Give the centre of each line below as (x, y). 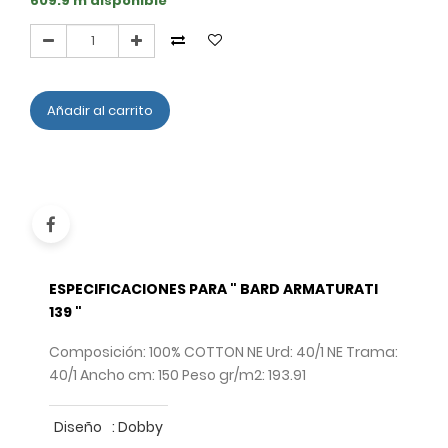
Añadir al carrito (100, 111)
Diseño (77, 426)
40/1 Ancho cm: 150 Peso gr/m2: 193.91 (177, 375)
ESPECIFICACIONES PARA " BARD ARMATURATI (213, 288)
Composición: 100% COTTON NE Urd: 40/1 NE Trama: (223, 352)
